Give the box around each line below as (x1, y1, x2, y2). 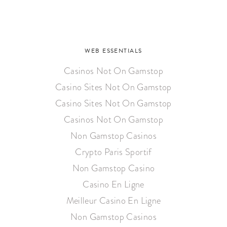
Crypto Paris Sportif (75, 145, 152, 159)
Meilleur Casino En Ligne (66, 194, 161, 207)
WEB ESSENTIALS (85, 46, 142, 55)
